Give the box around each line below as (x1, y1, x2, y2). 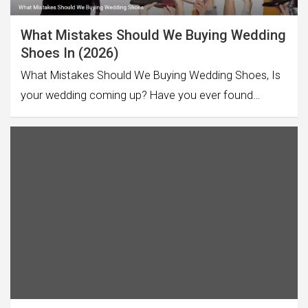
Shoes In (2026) (21, 44, 119, 61)
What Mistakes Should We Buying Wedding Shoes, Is (21, 68, 280, 82)
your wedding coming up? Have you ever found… (21, 88, 261, 102)
